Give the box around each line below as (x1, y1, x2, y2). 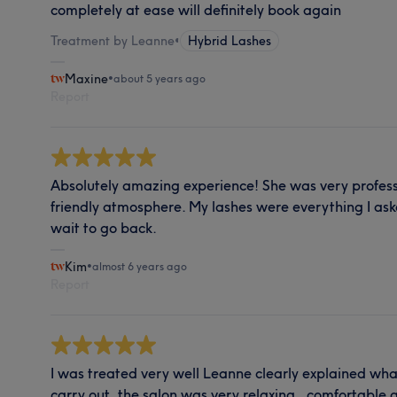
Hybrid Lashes (188, 32, 272, 49)
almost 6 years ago (92, 259, 188, 273)
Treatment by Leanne (51, 32, 175, 49)
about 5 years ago (113, 71, 206, 85)
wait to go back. (51, 218, 158, 237)
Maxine (65, 70, 109, 87)
